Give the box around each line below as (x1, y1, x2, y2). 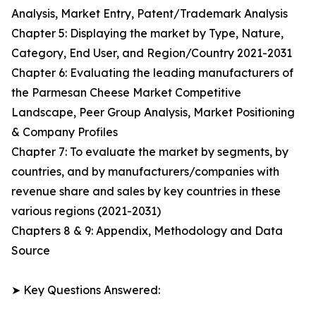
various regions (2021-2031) (11, 204, 161, 219)
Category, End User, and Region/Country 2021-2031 (11, 46, 292, 61)
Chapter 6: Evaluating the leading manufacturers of (11, 66, 293, 80)
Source (11, 243, 50, 258)
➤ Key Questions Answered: (11, 283, 160, 298)
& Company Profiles (11, 125, 118, 140)
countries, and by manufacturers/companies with (11, 164, 279, 179)
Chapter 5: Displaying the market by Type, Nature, (11, 26, 284, 41)
